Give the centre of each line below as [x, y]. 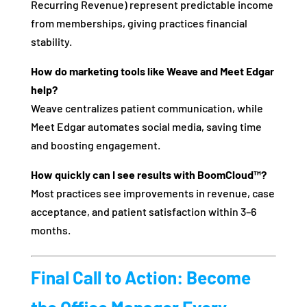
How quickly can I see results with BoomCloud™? [148, 175]
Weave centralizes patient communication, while [147, 108]
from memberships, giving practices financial [139, 23]
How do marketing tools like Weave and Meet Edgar [152, 71]
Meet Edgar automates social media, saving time [146, 127]
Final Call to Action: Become [140, 278]
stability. [51, 42]
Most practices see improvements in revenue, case [152, 193]
